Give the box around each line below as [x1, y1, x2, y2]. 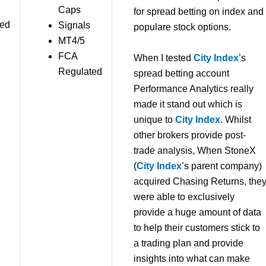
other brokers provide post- [134, 129, 246, 140]
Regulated [58, 66, 102, 77]
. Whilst [220, 114, 251, 125]
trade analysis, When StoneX [134, 145, 256, 156]
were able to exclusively [134, 191, 235, 202]
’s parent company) [182, 160, 262, 171]
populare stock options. [134, 22, 231, 33]
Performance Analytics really [134, 83, 254, 94]
